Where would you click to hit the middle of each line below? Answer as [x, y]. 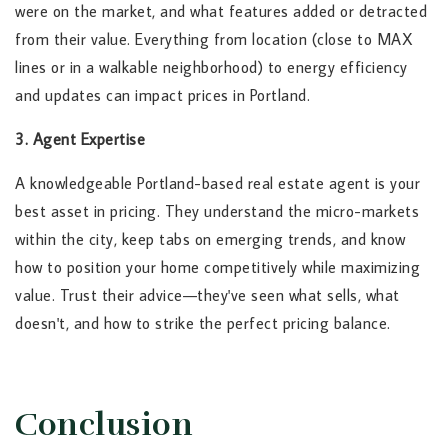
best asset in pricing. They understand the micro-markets [217, 211]
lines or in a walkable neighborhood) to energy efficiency [211, 67]
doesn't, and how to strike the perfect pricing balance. [203, 323]
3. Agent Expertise [80, 139]
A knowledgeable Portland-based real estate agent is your [217, 183]
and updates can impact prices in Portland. [162, 95]
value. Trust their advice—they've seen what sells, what [207, 295]
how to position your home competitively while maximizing [217, 267]
